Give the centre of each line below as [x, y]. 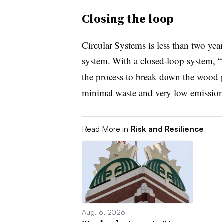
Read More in [106, 129]
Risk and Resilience [167, 129]
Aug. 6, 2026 [103, 211]
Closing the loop [128, 19]
